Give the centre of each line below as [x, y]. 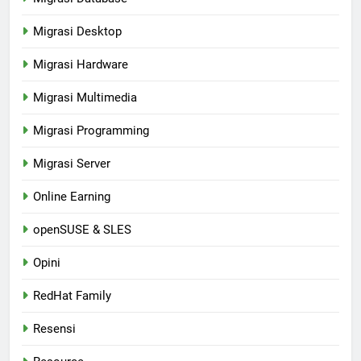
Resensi [54, 329]
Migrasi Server [72, 164]
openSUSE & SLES [82, 230]
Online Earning [72, 197]
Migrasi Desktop [77, 32]
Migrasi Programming [91, 131]
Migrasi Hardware [81, 65]
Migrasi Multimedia [85, 98]
